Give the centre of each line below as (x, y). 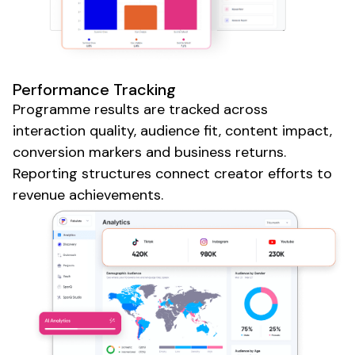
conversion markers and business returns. (149, 152)
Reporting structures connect (113, 173)
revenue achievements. (88, 195)
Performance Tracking (94, 89)
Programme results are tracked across (140, 109)
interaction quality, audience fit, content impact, (172, 130)
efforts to (298, 173)
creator (239, 173)
